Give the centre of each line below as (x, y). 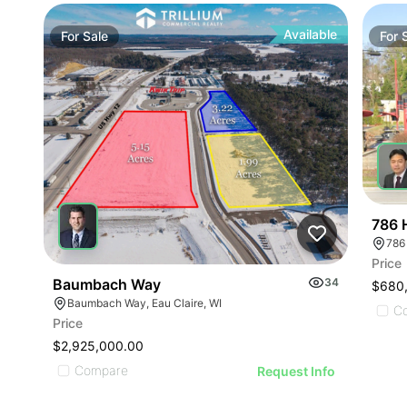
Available (311, 34)
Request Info (297, 371)
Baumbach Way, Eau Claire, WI (144, 303)
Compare (101, 370)
